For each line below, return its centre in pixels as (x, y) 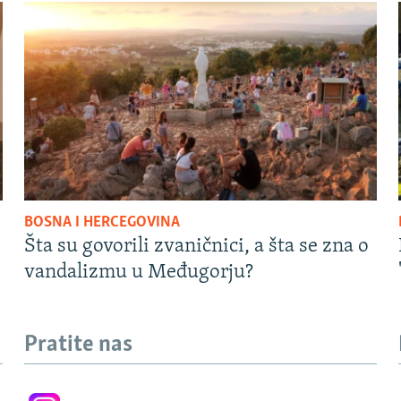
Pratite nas (78, 345)
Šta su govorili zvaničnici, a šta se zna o (196, 246)
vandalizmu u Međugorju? (138, 272)
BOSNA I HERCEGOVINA (102, 222)
